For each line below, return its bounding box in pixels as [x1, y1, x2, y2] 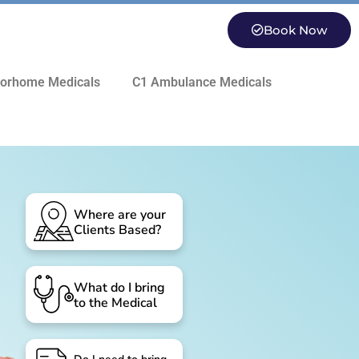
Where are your [74, 205, 167, 224]
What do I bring [74, 278, 166, 296]
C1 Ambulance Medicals [132, 75, 272, 90]
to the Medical [74, 293, 158, 312]
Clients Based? [74, 220, 162, 239]
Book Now [263, 22, 327, 38]
